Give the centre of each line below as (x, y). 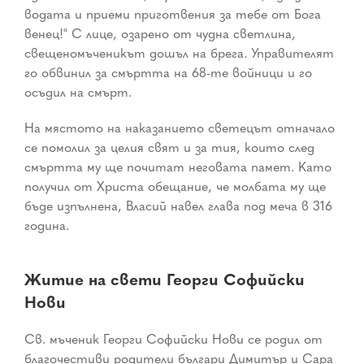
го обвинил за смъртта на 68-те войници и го (168, 73)
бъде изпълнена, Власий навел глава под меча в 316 (178, 206)
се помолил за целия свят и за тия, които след (169, 147)
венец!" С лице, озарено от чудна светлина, (160, 34)
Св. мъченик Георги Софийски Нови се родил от (173, 339)
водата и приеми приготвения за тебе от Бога (173, 14)
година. (47, 225)
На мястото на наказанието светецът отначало (180, 128)
